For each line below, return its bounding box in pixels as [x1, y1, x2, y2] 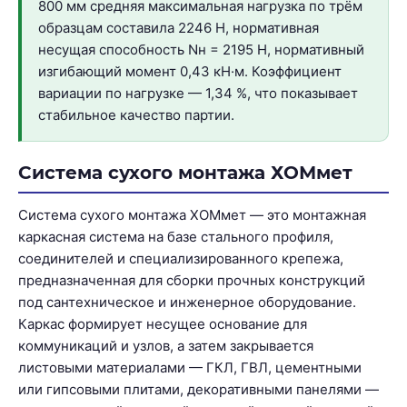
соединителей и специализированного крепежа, [18, 249, 343, 267]
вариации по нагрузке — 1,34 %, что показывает [38, 84, 358, 102]
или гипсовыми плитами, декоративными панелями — [18, 380, 379, 398]
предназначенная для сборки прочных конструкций [18, 271, 365, 289]
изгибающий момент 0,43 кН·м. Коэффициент [38, 62, 342, 80]
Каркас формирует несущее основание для [18, 314, 307, 333]
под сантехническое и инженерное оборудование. [18, 293, 356, 311]
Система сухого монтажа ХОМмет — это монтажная [18, 205, 366, 223]
